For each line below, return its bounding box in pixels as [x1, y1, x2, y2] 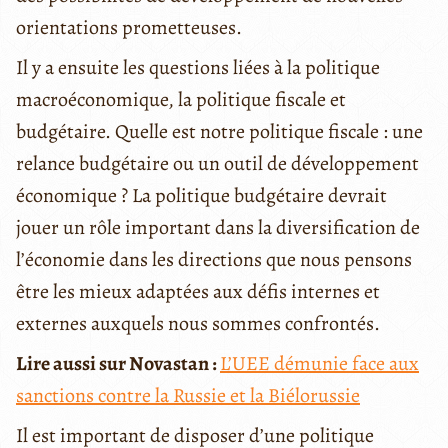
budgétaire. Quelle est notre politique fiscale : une [16, 117, 423, 145]
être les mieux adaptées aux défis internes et [16, 277, 380, 305]
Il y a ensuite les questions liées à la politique [16, 53, 380, 81]
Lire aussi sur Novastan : [16, 349, 220, 377]
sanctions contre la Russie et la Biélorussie [16, 381, 360, 409]
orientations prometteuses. [16, 13, 242, 41]
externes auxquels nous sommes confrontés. [16, 309, 380, 337]
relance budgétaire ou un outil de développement [16, 149, 419, 177]
